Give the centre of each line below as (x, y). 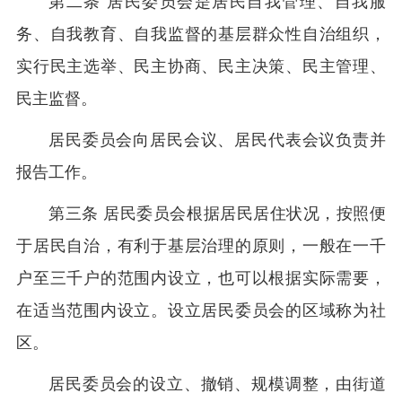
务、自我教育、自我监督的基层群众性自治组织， (201, 34)
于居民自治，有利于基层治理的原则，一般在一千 (201, 246)
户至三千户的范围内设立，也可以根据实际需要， (201, 278)
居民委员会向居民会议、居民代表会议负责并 (217, 140)
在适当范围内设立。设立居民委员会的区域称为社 (201, 310)
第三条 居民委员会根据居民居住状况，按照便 (217, 214)
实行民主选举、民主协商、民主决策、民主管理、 (201, 66)
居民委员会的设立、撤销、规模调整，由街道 (217, 384)
